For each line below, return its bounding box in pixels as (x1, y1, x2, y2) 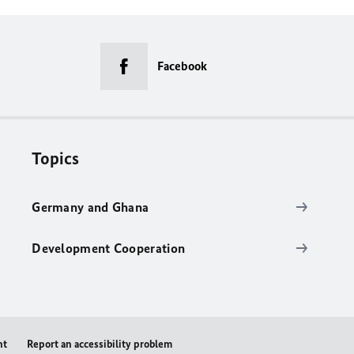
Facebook (156, 58, 207, 73)
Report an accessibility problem (27, 337, 172, 351)
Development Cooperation (32, 240, 186, 256)
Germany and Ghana (32, 199, 149, 215)
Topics (32, 148, 80, 169)
